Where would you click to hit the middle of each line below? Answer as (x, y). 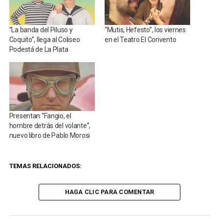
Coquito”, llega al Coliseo (44, 40)
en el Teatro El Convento (140, 40)
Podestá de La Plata (39, 50)
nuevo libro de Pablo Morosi (50, 136)
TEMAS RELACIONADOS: (45, 166)
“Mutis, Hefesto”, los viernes (145, 30)
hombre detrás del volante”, (50, 126)
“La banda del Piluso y (41, 30)
